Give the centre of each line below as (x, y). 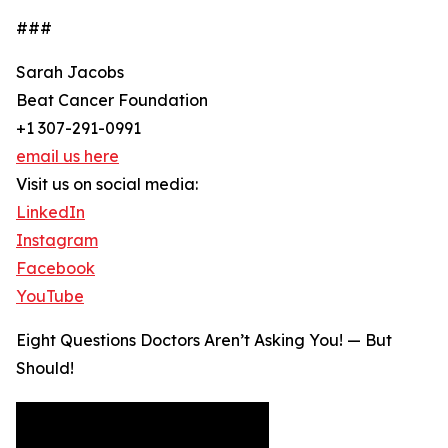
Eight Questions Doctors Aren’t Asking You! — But (204, 340)
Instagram (57, 240)
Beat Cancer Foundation (112, 100)
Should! (45, 368)
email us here (67, 156)
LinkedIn (50, 212)
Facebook (55, 268)
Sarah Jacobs (70, 72)
